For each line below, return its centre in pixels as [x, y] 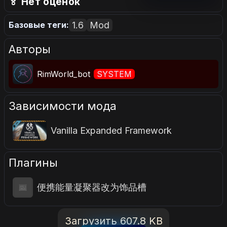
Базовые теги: [39, 25]
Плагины [33, 162]
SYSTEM [114, 74]
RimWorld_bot [65, 74]
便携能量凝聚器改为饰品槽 [92, 187]
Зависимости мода [63, 106]
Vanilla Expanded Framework [111, 131]
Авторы [30, 49]
